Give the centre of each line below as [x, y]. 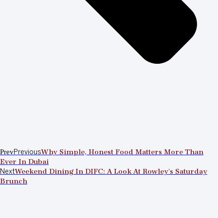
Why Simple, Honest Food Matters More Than [122, 153]
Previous [27, 153]
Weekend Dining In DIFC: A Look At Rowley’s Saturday [111, 173]
